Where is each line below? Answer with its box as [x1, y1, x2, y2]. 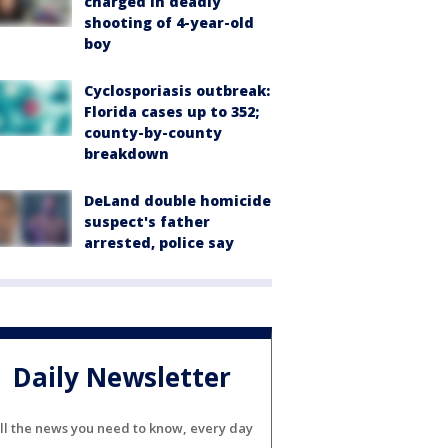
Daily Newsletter [13, 358, 231, 395]
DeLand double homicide [84, 191, 271, 211]
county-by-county [84, 123, 222, 143]
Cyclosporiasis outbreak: [84, 81, 270, 101]
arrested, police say [84, 233, 234, 253]
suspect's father [84, 212, 210, 232]
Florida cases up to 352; [84, 102, 259, 122]
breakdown [84, 144, 169, 164]
